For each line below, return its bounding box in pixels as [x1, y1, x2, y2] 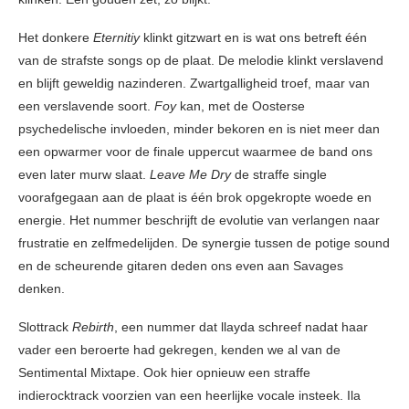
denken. [18, 281, 65, 297]
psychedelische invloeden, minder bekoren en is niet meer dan [18, 121, 380, 137]
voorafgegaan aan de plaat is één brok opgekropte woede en [18, 190, 372, 205]
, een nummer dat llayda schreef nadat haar [114, 320, 368, 335]
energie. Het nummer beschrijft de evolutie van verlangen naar [18, 213, 380, 228]
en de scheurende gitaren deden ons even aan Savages [18, 258, 343, 274]
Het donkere [18, 30, 93, 46]
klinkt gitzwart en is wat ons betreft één [143, 30, 367, 46]
